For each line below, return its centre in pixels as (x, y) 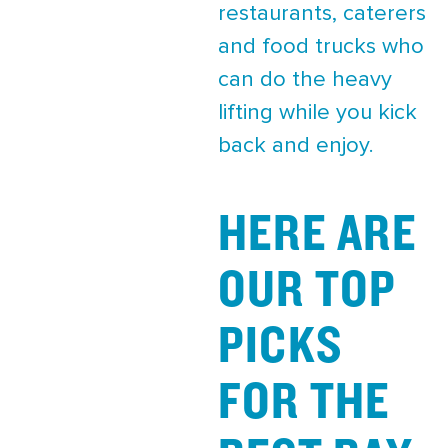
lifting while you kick (317, 113)
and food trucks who (321, 47)
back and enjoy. (296, 146)
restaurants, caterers (322, 14)
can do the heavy (305, 80)
